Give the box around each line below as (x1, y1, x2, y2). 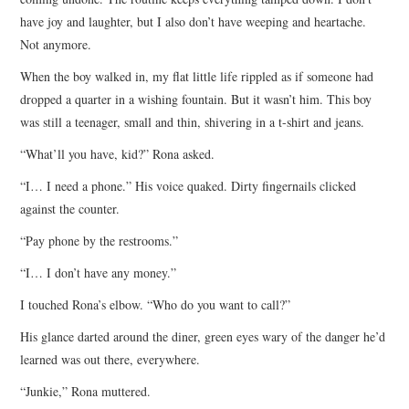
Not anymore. (20, 35, 92, 53)
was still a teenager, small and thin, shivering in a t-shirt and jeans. (20, 112, 365, 131)
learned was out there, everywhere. (20, 350, 201, 368)
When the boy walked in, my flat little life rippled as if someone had (20, 67, 374, 85)
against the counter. (20, 199, 121, 217)
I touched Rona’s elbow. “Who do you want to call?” (20, 295, 291, 313)
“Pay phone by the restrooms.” (20, 231, 179, 249)
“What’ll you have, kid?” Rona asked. (20, 144, 215, 163)
